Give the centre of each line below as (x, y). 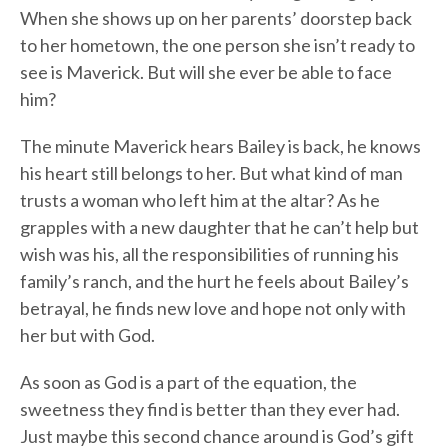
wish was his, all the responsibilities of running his (209, 254)
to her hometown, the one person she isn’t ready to (217, 45)
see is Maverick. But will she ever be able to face (206, 72)
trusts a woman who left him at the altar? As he (200, 200)
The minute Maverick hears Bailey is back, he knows (220, 146)
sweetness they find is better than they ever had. (210, 409)
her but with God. (87, 335)
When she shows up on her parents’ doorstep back (216, 18)
